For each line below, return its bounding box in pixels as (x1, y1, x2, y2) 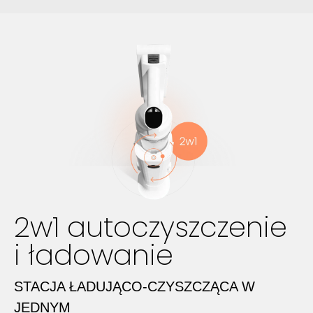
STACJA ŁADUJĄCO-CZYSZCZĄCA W (14, 278, 255, 294)
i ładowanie (14, 235, 173, 275)
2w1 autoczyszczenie (14, 207, 287, 247)
